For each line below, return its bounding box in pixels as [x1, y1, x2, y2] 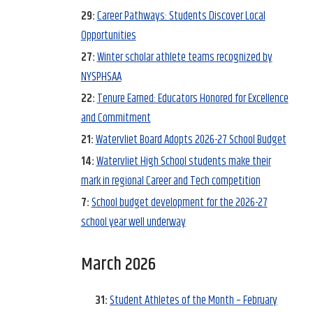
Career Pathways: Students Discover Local [96, 6, 265, 25]
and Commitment [80, 108, 151, 127]
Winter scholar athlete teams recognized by [96, 48, 272, 66]
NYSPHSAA [80, 67, 122, 86]
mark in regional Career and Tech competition [80, 171, 261, 190]
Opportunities [80, 26, 136, 45]
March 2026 [80, 250, 156, 278]
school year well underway [80, 212, 186, 231]
